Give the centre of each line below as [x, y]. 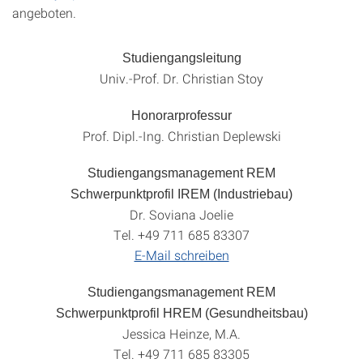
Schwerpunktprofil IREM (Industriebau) [181, 194]
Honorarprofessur [181, 115]
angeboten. [44, 12]
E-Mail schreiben [181, 254]
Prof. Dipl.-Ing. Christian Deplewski [181, 135]
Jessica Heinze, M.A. [181, 333]
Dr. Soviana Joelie [181, 214]
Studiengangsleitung [181, 58]
